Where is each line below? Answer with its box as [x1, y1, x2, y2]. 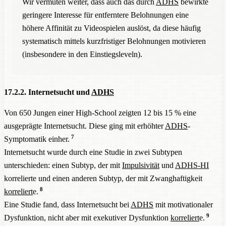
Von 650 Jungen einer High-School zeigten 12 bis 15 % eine [4, 108, 196, 117]
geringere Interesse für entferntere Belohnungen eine [22, 10, 189, 19]
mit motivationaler [153, 200, 213, 209]
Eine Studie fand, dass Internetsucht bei [4, 200, 131, 209]
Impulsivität [122, 160, 159, 169]
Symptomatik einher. [4, 134, 70, 143]
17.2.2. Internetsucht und [4, 87, 91, 96]
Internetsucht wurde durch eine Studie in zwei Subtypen [4, 147, 182, 156]
